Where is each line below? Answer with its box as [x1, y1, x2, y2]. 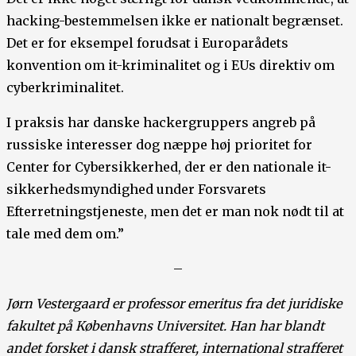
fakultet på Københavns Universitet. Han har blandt [6, 317, 324, 334]
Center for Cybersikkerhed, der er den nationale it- [6, 158, 331, 175]
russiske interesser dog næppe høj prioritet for [6, 136, 312, 153]
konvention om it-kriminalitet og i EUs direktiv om [6, 56, 335, 73]
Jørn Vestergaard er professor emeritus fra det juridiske [6, 295, 342, 311]
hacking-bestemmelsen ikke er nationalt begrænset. [6, 12, 343, 29]
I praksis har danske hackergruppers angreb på [6, 114, 315, 130]
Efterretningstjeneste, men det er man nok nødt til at [6, 203, 344, 219]
